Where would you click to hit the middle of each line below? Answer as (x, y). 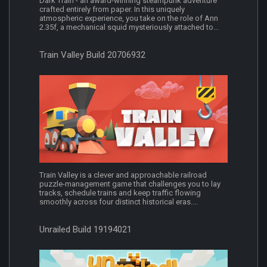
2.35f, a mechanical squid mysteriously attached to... (129, 27)
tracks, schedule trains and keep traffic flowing (120, 193)
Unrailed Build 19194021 (86, 230)
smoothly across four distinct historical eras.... (119, 202)
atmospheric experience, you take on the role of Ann (129, 18)
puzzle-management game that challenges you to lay (130, 184)
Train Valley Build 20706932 (92, 55)
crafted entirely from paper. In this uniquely (112, 9)
